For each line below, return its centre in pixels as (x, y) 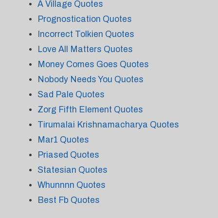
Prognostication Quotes (84, 19)
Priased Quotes (68, 155)
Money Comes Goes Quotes (93, 64)
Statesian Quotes (72, 170)
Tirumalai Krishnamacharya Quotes (108, 125)
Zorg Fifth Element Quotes (90, 109)
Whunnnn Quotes (71, 185)
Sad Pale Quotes (71, 94)
